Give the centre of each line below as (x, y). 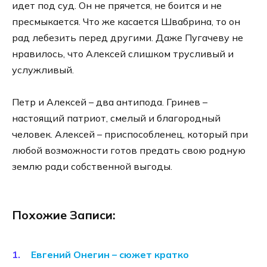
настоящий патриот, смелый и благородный (116, 118)
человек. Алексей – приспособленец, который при (130, 134)
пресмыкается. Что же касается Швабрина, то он (126, 22)
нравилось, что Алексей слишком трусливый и (123, 54)
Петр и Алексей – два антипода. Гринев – (110, 102)
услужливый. (43, 70)
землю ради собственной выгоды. (92, 167)
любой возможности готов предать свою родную (129, 150)
